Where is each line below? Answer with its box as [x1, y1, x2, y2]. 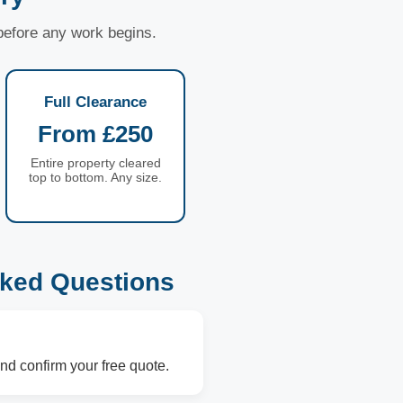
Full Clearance [44, 94, 147, 111]
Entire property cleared [30, 156, 161, 170]
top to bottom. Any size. [29, 170, 162, 184]
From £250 [38, 121, 153, 148]
